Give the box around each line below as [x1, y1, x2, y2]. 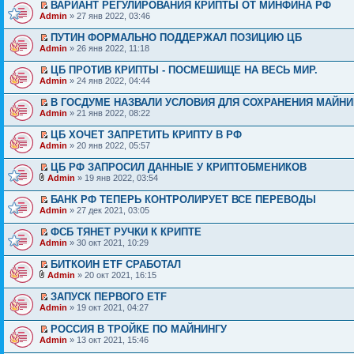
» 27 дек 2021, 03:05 [67, 205, 149, 215]
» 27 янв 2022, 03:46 [67, 10, 150, 21]
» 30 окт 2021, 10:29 [67, 237, 149, 247]
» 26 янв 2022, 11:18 [67, 43, 149, 53]
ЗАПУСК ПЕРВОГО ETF [51, 290, 167, 303]
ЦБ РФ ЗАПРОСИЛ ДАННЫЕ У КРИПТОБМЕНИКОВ [51, 160, 307, 173]
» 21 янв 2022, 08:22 [67, 107, 150, 118]
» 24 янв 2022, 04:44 [67, 75, 150, 85]
